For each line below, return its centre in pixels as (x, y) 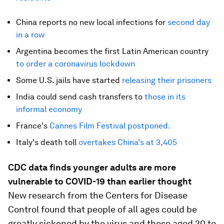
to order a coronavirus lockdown (75, 64)
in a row (30, 35)
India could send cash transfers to (80, 97)
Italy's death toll (47, 142)
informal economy (49, 109)
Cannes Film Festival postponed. (110, 126)
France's (33, 126)
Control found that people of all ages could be (102, 209)
